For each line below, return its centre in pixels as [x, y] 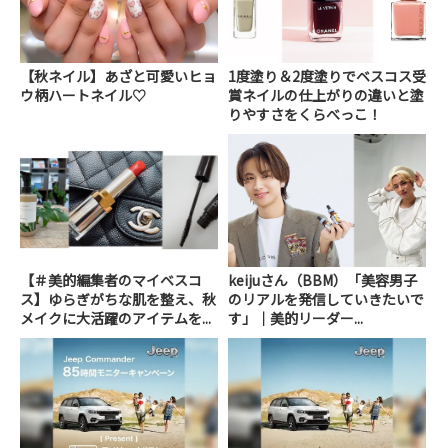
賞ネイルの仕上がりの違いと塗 [326, 95]
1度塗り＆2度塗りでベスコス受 [327, 76]
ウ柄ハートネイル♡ [83, 95]
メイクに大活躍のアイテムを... [115, 317]
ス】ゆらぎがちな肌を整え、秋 [118, 298]
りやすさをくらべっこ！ [305, 114]
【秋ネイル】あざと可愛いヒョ [118, 76]
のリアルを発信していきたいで [326, 298]
